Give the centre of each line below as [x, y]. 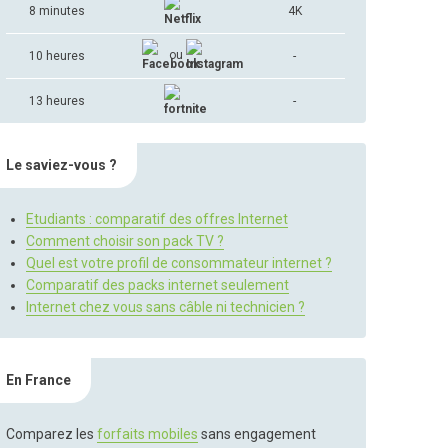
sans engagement [257, 434]
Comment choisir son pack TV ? [125, 241]
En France [39, 380]
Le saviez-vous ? [62, 165]
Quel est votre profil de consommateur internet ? [179, 263]
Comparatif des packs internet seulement [158, 285]
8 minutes [57, 11]
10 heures [57, 56]
